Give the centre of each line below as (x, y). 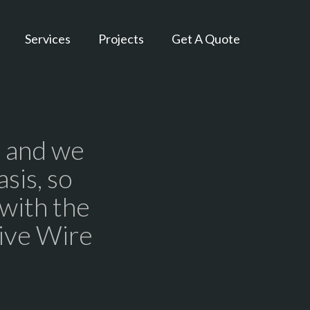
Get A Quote (206, 39)
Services (48, 39)
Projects (121, 39)
